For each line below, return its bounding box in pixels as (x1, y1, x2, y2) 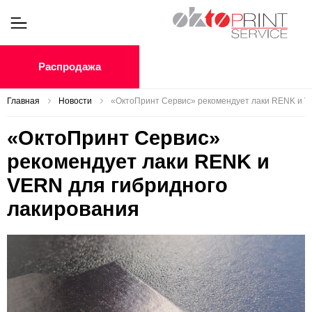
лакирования (7, 198, 139, 220)
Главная (7, 95, 40, 106)
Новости (58, 95, 92, 106)
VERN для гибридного (7, 174, 228, 196)
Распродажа (38, 61, 101, 72)
